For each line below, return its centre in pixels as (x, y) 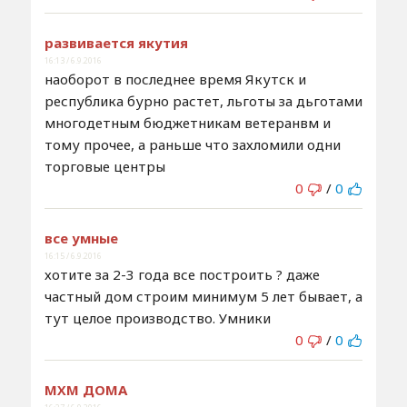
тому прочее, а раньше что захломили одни (192, 144)
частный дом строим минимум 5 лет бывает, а (203, 296)
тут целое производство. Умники (157, 318)
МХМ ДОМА (85, 389)
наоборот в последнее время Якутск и (175, 79)
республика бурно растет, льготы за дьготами (203, 100)
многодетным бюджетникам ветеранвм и (187, 122)
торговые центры (104, 166)
